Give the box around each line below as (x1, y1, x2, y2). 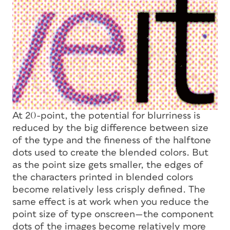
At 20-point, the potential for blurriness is (12, 110, 200, 121)
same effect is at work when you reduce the (12, 197, 209, 207)
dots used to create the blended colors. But (12, 147, 208, 158)
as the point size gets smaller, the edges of (12, 160, 203, 170)
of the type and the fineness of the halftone (12, 135, 211, 145)
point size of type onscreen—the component (12, 209, 214, 219)
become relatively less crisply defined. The (12, 184, 205, 195)
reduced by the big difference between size (12, 123, 208, 133)
